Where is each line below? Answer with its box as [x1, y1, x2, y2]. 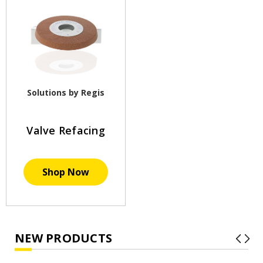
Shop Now [42, 166, 89, 179]
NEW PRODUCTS [15, 230, 112, 247]
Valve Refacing [26, 123, 105, 138]
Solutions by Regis [27, 87, 104, 99]
